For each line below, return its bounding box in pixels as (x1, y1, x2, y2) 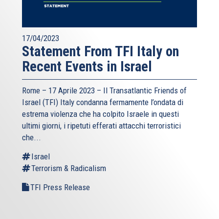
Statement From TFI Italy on (22, 43, 179, 60)
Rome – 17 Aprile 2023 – (22, 85, 103, 95)
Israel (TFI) (22, 97, 58, 107)
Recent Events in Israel (22, 58, 152, 75)
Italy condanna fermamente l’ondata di (58, 97, 183, 107)
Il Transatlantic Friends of (103, 85, 187, 95)
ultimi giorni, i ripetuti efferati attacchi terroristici (22, 120, 181, 131)
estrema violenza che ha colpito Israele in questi (22, 109, 179, 119)
